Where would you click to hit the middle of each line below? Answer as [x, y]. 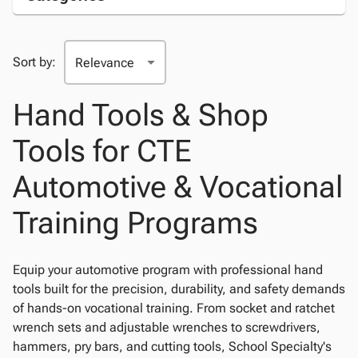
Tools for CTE [102, 151]
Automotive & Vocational [178, 187]
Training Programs [135, 223]
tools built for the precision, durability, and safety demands [179, 289]
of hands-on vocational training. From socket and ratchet [174, 308]
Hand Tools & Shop [141, 115]
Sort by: [34, 62]
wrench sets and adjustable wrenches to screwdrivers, [167, 327]
